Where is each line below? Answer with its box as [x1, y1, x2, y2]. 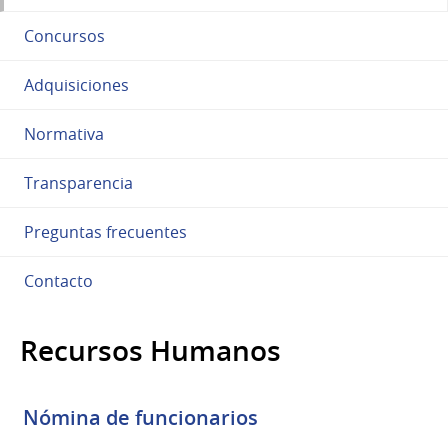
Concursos [24, 24, 105, 47]
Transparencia [24, 171, 133, 194]
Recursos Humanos [20, 331, 281, 369]
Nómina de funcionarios [23, 403, 258, 431]
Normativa [24, 122, 104, 145]
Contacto [24, 269, 93, 292]
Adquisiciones [24, 73, 129, 96]
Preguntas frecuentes [24, 220, 187, 243]
